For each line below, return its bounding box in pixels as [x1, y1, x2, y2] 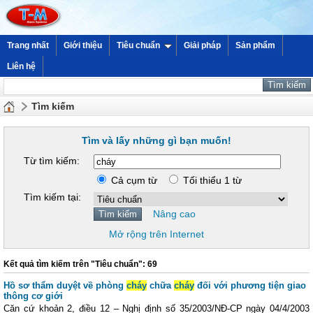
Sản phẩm [235, 41, 275, 50]
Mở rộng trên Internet [109, 228, 204, 240]
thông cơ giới [3, 291, 63, 301]
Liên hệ [7, 61, 36, 71]
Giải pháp [184, 41, 221, 50]
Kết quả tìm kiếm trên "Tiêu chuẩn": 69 [3, 259, 157, 269]
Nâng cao [153, 208, 196, 219]
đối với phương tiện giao [194, 280, 306, 291]
